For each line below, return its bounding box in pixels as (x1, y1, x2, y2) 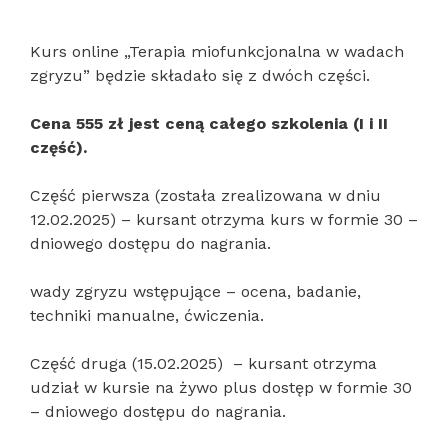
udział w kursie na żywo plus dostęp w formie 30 (30, 378, 412, 397)
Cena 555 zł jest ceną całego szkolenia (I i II (30, 114, 388, 133)
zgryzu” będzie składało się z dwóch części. (30, 66, 370, 85)
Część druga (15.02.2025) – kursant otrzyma (30, 354, 377, 373)
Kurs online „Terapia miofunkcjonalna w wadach (30, 42, 404, 61)
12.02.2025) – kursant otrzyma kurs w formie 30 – (30, 210, 418, 229)
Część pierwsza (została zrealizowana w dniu (30, 186, 381, 205)
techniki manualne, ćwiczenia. (30, 306, 264, 325)
